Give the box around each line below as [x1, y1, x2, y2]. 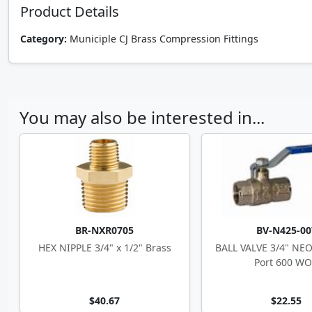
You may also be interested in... [19, 106, 265, 129]
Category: [20, 32, 67, 45]
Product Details [20, 2, 119, 21]
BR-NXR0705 [75, 224, 134, 237]
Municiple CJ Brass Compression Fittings [67, 32, 258, 45]
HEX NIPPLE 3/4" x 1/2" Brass [38, 241, 171, 254]
